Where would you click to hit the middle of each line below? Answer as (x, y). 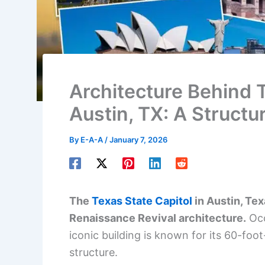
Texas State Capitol (142, 201)
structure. (93, 253)
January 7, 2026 (138, 140)
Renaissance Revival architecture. (158, 218)
